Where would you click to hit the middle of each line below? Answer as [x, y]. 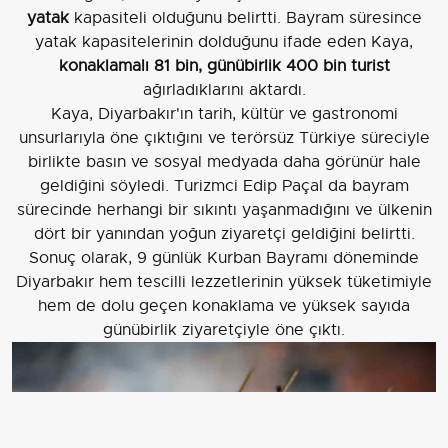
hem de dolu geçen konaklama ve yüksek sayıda [224, 306]
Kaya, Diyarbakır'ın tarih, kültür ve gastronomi [224, 114]
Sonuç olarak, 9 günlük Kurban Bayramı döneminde [224, 258]
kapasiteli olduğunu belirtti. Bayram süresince [245, 18]
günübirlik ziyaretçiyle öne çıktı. [224, 330]
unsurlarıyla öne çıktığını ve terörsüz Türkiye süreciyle [224, 138]
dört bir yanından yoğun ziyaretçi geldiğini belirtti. [224, 234]
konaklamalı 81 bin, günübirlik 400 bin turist [224, 66]
